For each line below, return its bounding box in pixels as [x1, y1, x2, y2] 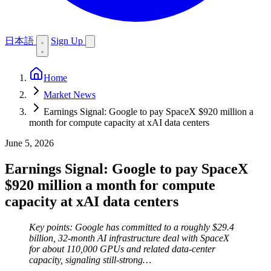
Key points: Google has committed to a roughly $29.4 [29, 221, 234, 232]
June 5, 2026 [5, 138, 54, 148]
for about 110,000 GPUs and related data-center [29, 243, 215, 254]
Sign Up [51, 36, 85, 46]
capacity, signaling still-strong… [29, 254, 151, 265]
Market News [44, 90, 96, 100]
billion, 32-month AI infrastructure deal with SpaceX [29, 232, 229, 243]
